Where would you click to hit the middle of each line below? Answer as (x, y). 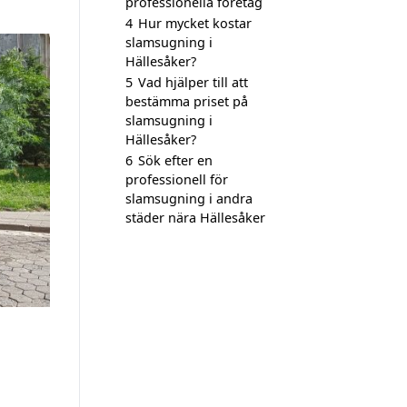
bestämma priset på (187, 101)
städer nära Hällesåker (195, 218)
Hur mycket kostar (195, 23)
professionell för (177, 179)
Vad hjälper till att (193, 82)
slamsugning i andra (189, 199)
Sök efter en (175, 160)
